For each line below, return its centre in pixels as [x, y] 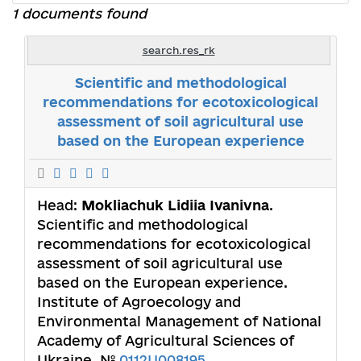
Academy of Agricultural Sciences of [166, 340]
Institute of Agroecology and [139, 301]
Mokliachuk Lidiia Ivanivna [175, 205]
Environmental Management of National [179, 321]
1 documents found [79, 13]
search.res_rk [178, 50]
